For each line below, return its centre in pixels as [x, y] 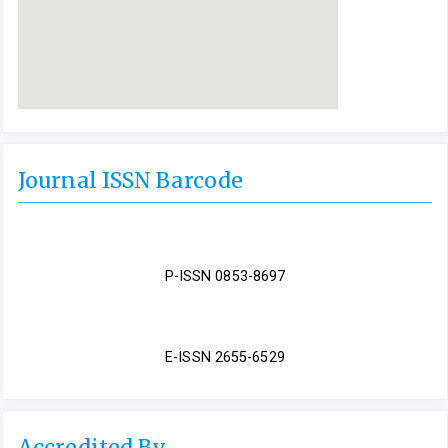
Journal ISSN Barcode [130, 181]
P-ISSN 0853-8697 [225, 276]
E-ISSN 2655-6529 [225, 356]
